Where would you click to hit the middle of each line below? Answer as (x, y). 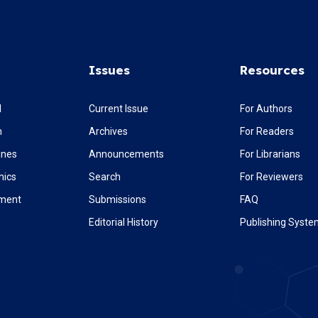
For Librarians (270, 154)
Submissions (117, 199)
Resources (273, 70)
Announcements (126, 154)
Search (104, 176)
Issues (109, 70)
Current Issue (118, 108)
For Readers (267, 131)
